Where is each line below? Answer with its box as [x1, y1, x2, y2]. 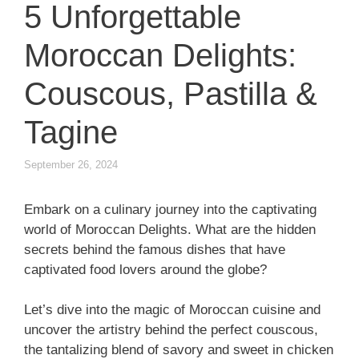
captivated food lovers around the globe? [24, 261, 267, 277]
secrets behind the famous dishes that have [24, 241, 285, 257]
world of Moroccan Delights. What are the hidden [24, 221, 316, 237]
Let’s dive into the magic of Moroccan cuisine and [24, 302, 321, 318]
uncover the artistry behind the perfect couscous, [24, 322, 318, 338]
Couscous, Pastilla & [24, 76, 317, 112]
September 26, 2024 [24, 158, 118, 171]
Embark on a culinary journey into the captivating [24, 201, 317, 217]
